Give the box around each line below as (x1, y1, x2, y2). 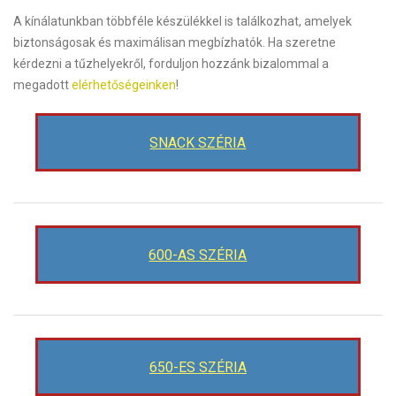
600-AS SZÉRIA (148, 247, 247, 264)
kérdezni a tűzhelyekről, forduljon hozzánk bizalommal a (13, 57, 329, 71)
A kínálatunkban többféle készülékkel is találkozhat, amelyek (13, 14, 352, 28)
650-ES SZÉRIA (148, 359, 247, 377)
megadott (13, 78, 72, 92)
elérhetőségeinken (72, 78, 176, 92)
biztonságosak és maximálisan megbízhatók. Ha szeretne (13, 35, 336, 49)
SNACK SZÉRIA (149, 134, 247, 152)
